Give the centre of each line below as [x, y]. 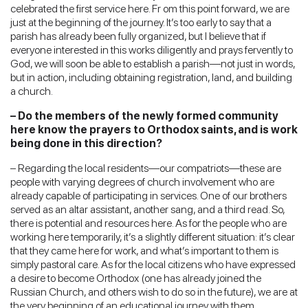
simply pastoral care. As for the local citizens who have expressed [153, 264]
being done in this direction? [86, 143]
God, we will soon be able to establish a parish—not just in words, [153, 63]
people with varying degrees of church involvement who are [142, 181]
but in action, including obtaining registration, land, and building [151, 77]
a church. [32, 91]
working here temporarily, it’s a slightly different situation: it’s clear [153, 236]
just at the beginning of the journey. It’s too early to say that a [141, 22]
